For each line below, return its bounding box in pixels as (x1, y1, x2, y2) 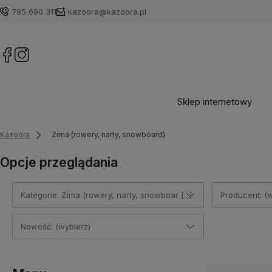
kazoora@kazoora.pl (68, 7, 146, 16)
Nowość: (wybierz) (21, 221, 90, 231)
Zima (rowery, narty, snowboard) (51, 129, 165, 139)
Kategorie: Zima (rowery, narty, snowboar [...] (21, 189, 192, 200)
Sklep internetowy (177, 96, 252, 108)
